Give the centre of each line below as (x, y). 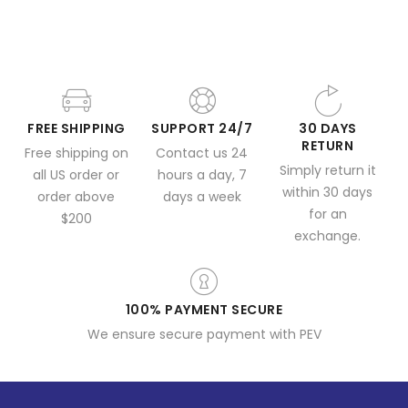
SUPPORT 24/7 (202, 129)
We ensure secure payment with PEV (204, 335)
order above (76, 197)
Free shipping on (76, 153)
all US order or (76, 175)
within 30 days (328, 193)
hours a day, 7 (202, 175)
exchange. (328, 236)
